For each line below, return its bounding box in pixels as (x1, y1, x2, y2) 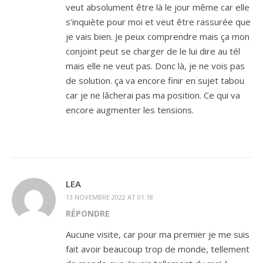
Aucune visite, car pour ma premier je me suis (66, 228, 249, 240)
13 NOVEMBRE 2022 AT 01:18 (66, 192, 153, 201)
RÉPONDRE (66, 207, 110, 219)
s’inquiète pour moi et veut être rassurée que (66, 15, 251, 28)
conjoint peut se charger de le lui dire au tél (66, 45, 240, 57)
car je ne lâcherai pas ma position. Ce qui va (66, 89, 240, 101)
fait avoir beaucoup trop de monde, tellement (66, 242, 249, 255)
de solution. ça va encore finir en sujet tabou (66, 74, 244, 86)
